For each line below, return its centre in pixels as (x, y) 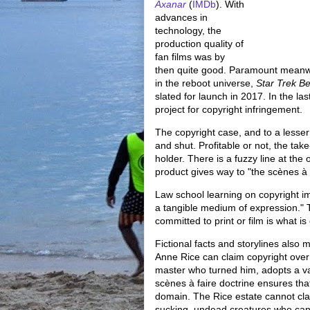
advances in (181, 17)
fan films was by (190, 57)
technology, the (188, 30)
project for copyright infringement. (229, 109)
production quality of (199, 44)
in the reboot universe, (206, 83)
